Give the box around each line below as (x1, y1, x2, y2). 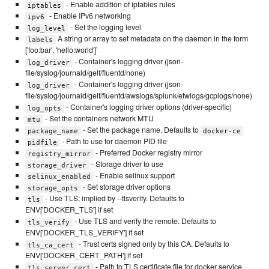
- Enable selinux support (93, 170, 175, 181)
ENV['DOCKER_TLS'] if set (25, 204, 113, 216)
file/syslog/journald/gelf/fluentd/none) (25, 67, 145, 79)
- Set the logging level (68, 22, 141, 33)
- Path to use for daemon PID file (59, 136, 167, 147)
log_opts (28, 104, 62, 112)
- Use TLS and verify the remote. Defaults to (72, 216, 216, 227)
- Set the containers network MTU (43, 113, 154, 124)
